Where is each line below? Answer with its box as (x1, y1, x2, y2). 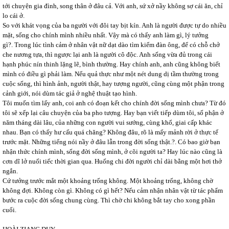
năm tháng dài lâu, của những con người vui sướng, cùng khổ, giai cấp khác (3, 119, 212, 126)
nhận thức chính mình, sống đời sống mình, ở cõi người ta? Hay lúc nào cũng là (3, 148, 222, 155)
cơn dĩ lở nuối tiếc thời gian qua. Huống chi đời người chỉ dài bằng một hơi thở (3, 157, 222, 165)
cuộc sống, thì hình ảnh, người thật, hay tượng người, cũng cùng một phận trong (3, 80, 224, 87)
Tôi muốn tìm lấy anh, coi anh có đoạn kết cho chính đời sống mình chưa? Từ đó (3, 99, 226, 107)
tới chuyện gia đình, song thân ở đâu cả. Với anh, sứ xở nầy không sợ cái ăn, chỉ (3, 2, 223, 10)
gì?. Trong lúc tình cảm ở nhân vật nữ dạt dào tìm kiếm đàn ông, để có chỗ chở (3, 41, 220, 49)
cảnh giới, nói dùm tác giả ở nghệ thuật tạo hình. (3, 89, 137, 97)
